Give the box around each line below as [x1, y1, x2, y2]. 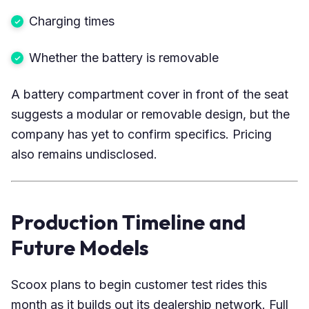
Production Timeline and [11, 208, 246, 235]
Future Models [11, 234, 149, 261]
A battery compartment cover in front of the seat [11, 86, 288, 101]
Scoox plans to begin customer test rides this [11, 277, 267, 292]
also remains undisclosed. [11, 146, 157, 161]
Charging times [29, 13, 114, 28]
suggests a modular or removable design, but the [11, 106, 290, 121]
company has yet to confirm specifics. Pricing [11, 126, 272, 141]
